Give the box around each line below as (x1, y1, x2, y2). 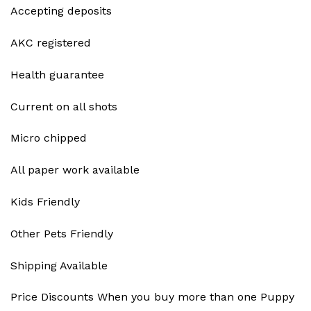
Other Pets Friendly (10, 226, 113, 240)
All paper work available (10, 163, 140, 177)
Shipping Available (10, 258, 108, 272)
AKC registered (10, 36, 91, 50)
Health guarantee (10, 67, 104, 81)
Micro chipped (10, 131, 87, 145)
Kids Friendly (10, 195, 80, 209)
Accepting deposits (10, 4, 112, 18)
